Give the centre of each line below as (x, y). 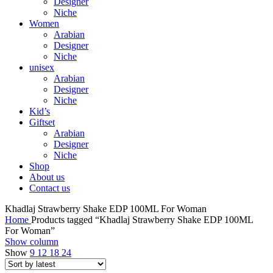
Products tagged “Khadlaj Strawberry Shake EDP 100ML (142, 220)
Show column (32, 242)
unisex (42, 67)
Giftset (42, 122)
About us (47, 177)
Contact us (50, 188)
